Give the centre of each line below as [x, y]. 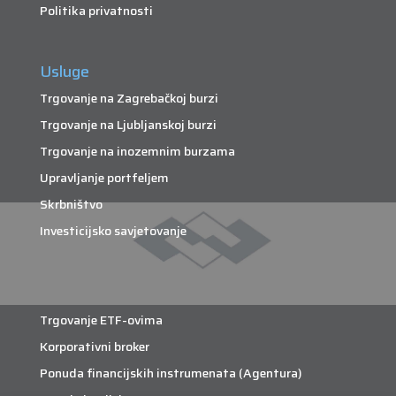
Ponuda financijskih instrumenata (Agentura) [171, 373]
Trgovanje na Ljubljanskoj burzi [128, 125]
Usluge [64, 72]
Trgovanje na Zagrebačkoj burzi [129, 99]
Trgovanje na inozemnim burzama [137, 152]
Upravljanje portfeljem [104, 178]
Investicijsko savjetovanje [113, 231]
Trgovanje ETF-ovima [101, 320]
